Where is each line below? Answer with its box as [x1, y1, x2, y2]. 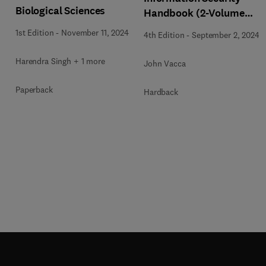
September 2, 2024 [192, 30, 259, 40]
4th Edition [144, 30, 185, 40]
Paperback [15, 84, 53, 95]
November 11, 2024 [61, 27, 129, 38]
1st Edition [15, 27, 54, 38]
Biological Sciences [15, 4, 106, 18]
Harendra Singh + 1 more [15, 56, 105, 66]
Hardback [144, 87, 178, 97]
